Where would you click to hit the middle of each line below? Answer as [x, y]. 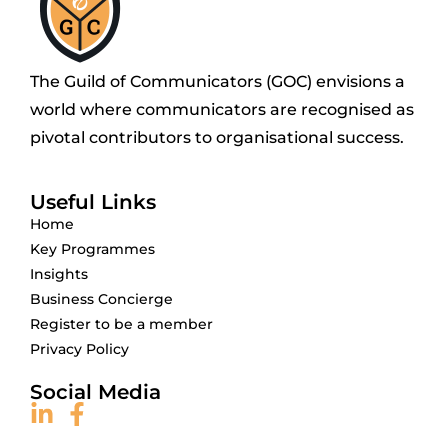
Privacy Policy [79, 348]
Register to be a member [121, 323]
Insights [59, 273]
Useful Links [93, 201]
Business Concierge [101, 298]
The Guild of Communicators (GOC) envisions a [217, 81]
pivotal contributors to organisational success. [217, 137]
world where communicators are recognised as [222, 109]
